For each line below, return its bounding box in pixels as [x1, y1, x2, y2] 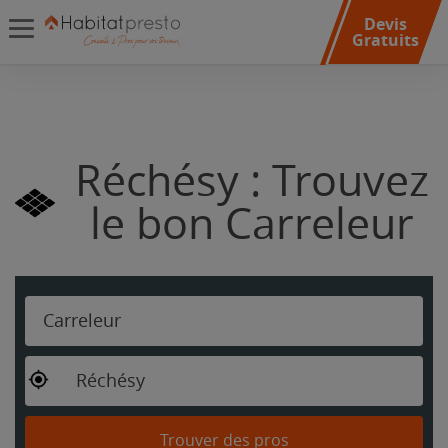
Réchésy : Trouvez [74, 156, 429, 207]
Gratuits [351, 29, 419, 51]
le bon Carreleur [89, 199, 414, 250]
